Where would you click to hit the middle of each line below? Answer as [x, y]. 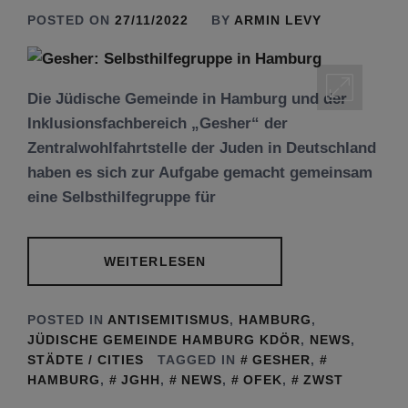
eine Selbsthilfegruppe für [122, 197]
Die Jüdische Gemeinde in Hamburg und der [187, 99]
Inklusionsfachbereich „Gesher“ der [158, 123]
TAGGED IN [199, 359]
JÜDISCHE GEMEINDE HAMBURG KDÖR [164, 339]
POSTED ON [71, 20]
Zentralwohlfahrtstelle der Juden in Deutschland [202, 148]
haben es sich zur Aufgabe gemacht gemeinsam [200, 173]
